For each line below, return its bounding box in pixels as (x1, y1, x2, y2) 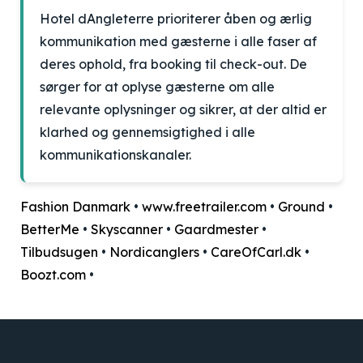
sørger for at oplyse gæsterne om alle (40, 79, 275, 95)
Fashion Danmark (20, 199, 130, 215)
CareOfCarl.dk (211, 244, 301, 260)
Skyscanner (91, 221, 163, 237)
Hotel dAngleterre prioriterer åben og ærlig (40, 11, 312, 27)
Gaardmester (174, 221, 258, 237)
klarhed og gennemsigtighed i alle (40, 124, 255, 140)
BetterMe (20, 221, 79, 237)
